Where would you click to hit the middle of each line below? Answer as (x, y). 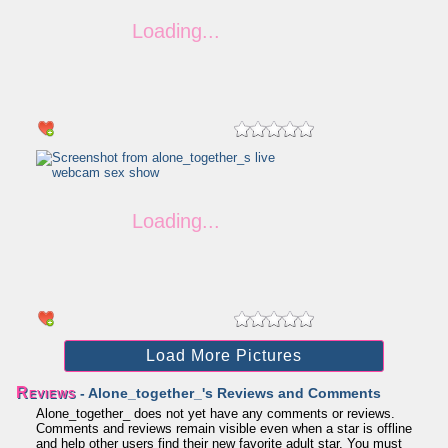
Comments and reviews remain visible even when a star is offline (224, 428)
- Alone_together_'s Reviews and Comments (228, 393)
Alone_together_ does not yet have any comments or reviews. (215, 413)
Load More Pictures (224, 355)
